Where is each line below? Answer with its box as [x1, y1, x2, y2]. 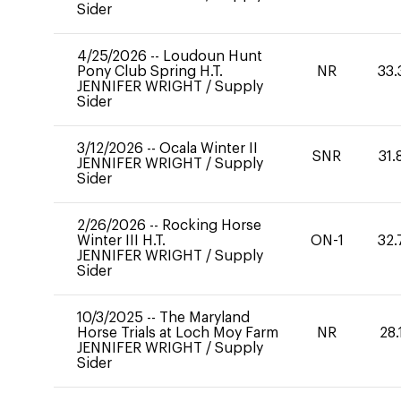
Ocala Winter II [159, 141, 258, 156]
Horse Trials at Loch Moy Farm [77, 326, 278, 340]
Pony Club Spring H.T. [77, 64, 223, 79]
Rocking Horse [162, 218, 261, 233]
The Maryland [159, 311, 250, 325]
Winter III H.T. [77, 234, 166, 248]
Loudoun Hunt [163, 49, 262, 64]
